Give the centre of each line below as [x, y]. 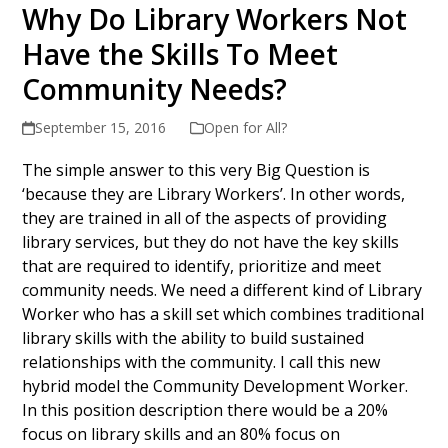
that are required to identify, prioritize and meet [202, 266]
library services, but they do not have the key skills [211, 242]
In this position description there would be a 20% [205, 410]
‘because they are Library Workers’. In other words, [214, 194]
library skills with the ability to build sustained [193, 338]
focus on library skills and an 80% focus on [181, 434]
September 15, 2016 [100, 128]
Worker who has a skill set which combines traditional [223, 314]
